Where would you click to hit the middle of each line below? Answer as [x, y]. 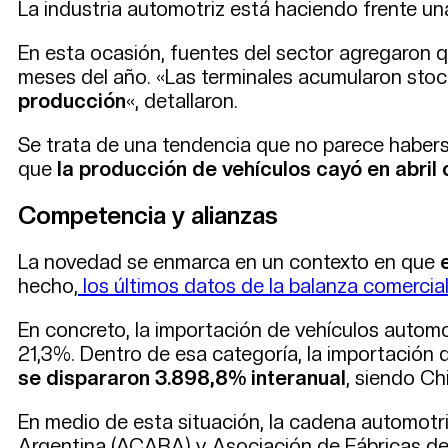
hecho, [48, 285]
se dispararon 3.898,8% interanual [182, 377]
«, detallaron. [182, 100]
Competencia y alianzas [148, 215]
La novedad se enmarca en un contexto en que [229, 261]
